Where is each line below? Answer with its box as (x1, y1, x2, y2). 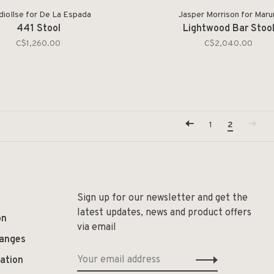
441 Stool (16, 22, 61, 35)
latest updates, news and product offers (77, 206, 251, 219)
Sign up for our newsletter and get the (77, 191, 248, 204)
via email (77, 221, 116, 234)
